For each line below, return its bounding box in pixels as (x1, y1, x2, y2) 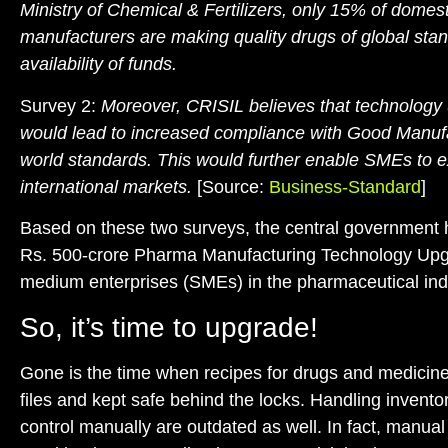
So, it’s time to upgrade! (20, 311, 318, 343)
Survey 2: (20, 95, 96, 116)
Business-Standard (269, 176, 421, 197)
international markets (20, 176, 187, 197)
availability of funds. (20, 54, 177, 75)
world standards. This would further (20, 149, 305, 170)
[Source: (192, 176, 269, 197)
